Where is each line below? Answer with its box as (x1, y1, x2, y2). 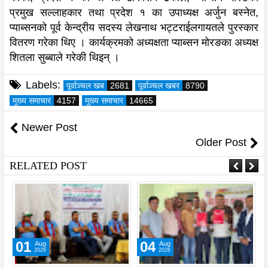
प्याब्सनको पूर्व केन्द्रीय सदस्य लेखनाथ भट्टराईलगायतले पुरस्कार (10, 21, 258, 33)
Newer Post (22, 121, 77, 133)
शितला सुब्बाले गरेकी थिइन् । (10, 51, 123, 63)
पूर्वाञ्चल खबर (138, 80, 179, 90)
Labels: (26, 78, 60, 91)
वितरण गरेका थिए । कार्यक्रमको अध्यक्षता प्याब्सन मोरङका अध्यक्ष (10, 36, 258, 48)
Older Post (196, 136, 246, 148)
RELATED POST (10, 159, 87, 172)
